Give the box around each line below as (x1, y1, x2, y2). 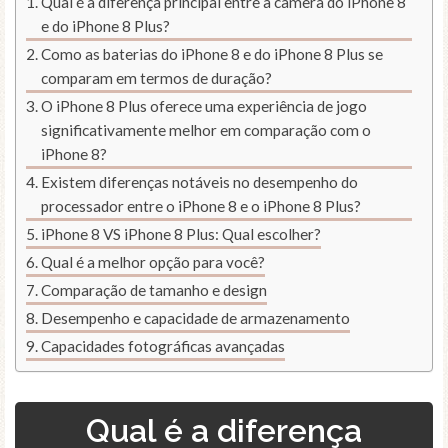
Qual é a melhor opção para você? (41, 253, 266, 272)
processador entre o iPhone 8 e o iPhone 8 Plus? (41, 197, 362, 216)
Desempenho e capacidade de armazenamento (41, 309, 351, 328)
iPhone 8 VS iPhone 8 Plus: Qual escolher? (41, 225, 322, 244)
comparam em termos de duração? (41, 69, 273, 88)
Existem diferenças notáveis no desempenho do (41, 173, 359, 192)
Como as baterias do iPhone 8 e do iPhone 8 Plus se (41, 45, 384, 64)
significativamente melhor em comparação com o (41, 121, 372, 140)
